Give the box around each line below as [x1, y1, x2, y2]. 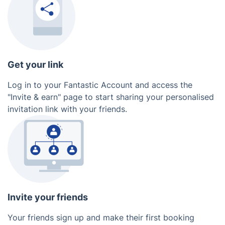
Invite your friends [8, 192, 88, 202]
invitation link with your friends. [8, 104, 127, 114]
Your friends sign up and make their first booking [8, 212, 194, 222]
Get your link [8, 59, 63, 70]
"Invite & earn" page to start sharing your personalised [8, 92, 214, 102]
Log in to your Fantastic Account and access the [8, 80, 192, 90]
